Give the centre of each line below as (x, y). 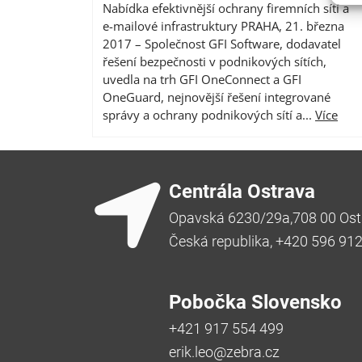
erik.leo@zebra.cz (224, 351)
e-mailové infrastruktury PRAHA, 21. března (223, 25)
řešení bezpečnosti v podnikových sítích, (215, 61)
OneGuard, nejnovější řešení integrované (217, 97)
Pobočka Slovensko (255, 302)
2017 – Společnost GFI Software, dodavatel (222, 43)
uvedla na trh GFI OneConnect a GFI (202, 79)
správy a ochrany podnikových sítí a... (209, 114)
